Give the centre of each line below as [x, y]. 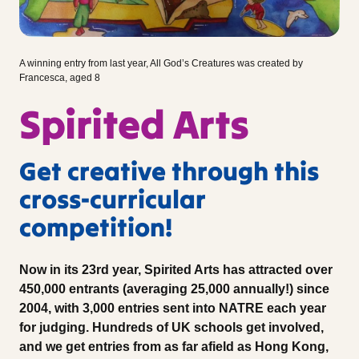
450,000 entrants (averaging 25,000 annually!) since [174, 288]
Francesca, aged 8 [60, 77]
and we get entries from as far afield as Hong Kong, [174, 346]
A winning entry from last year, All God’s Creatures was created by [161, 63]
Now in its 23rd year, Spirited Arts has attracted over [176, 269]
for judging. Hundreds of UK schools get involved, [171, 327]
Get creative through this [169, 171]
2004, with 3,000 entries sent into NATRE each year [173, 308]
